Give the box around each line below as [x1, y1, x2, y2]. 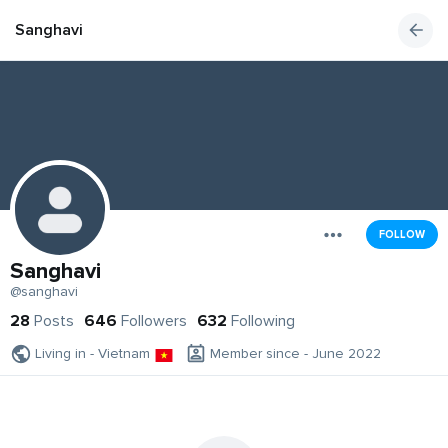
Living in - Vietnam [35, 345, 150, 363]
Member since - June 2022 [210, 345, 381, 363]
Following [231, 311, 295, 332]
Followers [121, 311, 187, 332]
